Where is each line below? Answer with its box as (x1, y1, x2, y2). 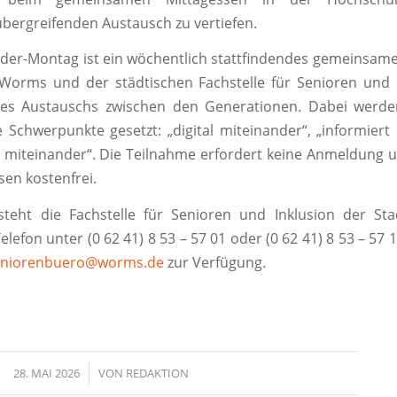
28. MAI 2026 (12, 365, 80, 382)
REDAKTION (125, 365, 189, 382)
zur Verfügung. (164, 253, 266, 273)
